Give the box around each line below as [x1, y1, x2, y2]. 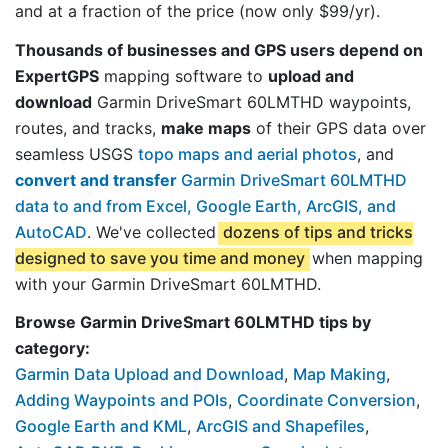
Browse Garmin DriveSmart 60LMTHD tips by [15, 312, 371, 333]
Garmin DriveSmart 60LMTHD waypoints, [92, 91, 411, 112]
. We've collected [87, 221, 221, 242]
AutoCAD [15, 221, 87, 242]
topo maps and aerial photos [138, 143, 357, 164]
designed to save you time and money [15, 247, 305, 268]
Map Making [293, 364, 386, 385]
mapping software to [99, 65, 268, 86]
